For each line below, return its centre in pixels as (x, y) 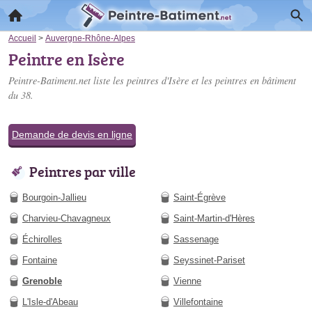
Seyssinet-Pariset (209, 260)
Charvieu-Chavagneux (67, 218)
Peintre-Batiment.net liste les (68, 80)
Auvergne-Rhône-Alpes (90, 38)
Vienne (187, 281)
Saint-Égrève (200, 197)
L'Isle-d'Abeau (50, 302)
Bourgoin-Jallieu (54, 197)
